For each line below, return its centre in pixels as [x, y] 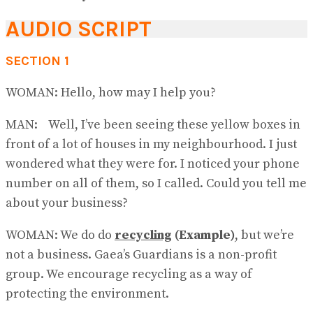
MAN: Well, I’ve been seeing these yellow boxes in [153, 125]
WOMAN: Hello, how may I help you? [111, 93]
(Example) [205, 235]
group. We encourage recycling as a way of [129, 274]
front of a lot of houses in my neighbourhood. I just [151, 144]
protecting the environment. [87, 294]
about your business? [67, 203]
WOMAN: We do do [60, 235]
